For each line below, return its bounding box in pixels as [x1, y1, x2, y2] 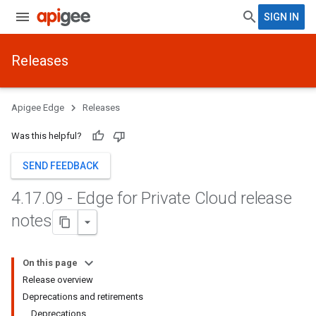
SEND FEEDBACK [23, 160, 99, 171]
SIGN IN [264, 11, 299, 23]
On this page [23, 257, 78, 268]
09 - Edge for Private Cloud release [44, 188, 292, 208]
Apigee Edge [11, 102, 64, 113]
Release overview [23, 274, 93, 285]
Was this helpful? [11, 130, 82, 141]
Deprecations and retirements [23, 291, 143, 302]
